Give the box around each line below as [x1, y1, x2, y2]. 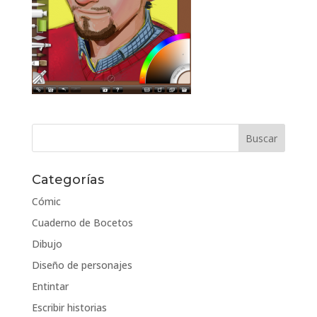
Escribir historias [31, 301, 107, 314]
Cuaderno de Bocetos [31, 216, 133, 229]
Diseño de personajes [31, 258, 132, 272]
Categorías [31, 172, 104, 188]
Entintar [31, 279, 69, 293]
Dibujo [31, 237, 62, 250]
